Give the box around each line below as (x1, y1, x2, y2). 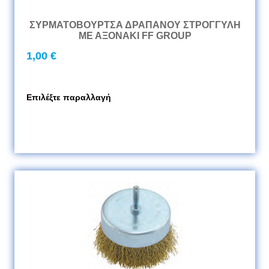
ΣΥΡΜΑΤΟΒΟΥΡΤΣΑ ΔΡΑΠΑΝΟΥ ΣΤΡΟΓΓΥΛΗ (29, 20, 241, 30)
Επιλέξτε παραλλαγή (26, 92, 111, 102)
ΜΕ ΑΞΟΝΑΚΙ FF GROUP (78, 31, 192, 41)
